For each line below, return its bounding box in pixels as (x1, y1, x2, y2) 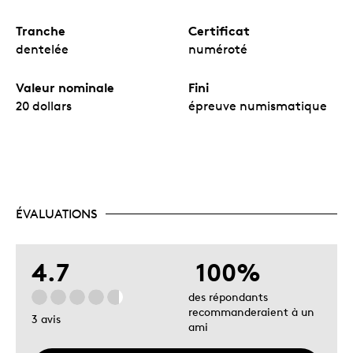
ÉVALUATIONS (16, 206, 98, 221)
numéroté (188, 41, 247, 57)
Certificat (188, 22, 250, 39)
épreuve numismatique (188, 98, 327, 113)
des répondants (188, 289, 268, 303)
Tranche (16, 22, 65, 39)
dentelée (16, 41, 69, 57)
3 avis (32, 312, 61, 326)
